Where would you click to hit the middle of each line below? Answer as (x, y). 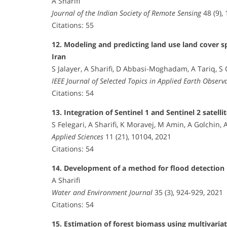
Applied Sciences (78, 136)
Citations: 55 (73, 25)
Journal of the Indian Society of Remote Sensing (126, 13)
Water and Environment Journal (102, 192)
